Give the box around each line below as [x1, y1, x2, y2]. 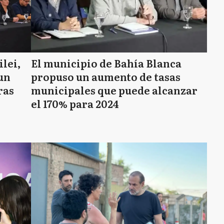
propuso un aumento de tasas [31, 69, 180, 84]
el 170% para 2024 [31, 96, 119, 111]
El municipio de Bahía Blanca [31, 55, 181, 70]
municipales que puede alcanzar [31, 82, 197, 97]
